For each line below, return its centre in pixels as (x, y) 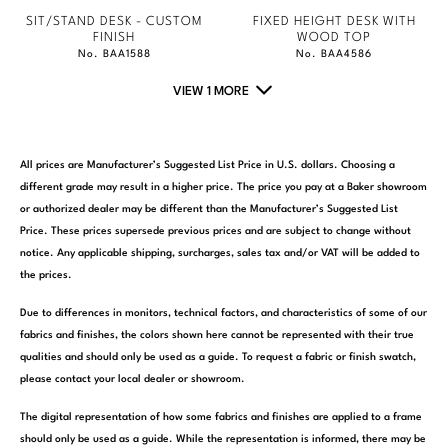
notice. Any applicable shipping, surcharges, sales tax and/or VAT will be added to (220, 254)
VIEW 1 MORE (210, 92)
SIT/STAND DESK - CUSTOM (114, 22)
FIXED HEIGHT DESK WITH (334, 22)
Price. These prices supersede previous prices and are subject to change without (215, 232)
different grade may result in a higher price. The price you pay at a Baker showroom (223, 188)
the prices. (46, 276)
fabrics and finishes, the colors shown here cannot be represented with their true (217, 336)
